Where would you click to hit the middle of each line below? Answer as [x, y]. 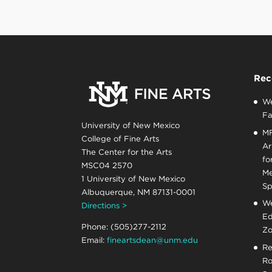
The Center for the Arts [127, 152]
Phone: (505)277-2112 [124, 226]
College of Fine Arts [121, 138]
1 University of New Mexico [134, 178]
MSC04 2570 [107, 165]
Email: [94, 240]
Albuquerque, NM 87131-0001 [139, 192]
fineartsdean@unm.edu [153, 240]
